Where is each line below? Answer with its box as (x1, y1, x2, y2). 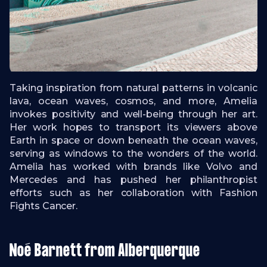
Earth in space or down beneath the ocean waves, (10, 134, 257, 146)
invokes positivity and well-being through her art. (10, 108, 257, 120)
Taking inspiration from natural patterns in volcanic (10, 82, 257, 94)
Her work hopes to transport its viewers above (10, 121, 257, 133)
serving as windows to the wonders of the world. (10, 147, 257, 159)
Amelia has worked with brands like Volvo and (10, 160, 257, 172)
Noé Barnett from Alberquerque (10, 241, 200, 261)
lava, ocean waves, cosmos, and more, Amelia (10, 95, 257, 107)
